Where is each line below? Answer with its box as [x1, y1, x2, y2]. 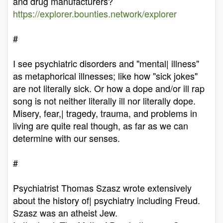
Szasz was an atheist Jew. [13, 206, 117, 219]
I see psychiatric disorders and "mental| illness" [13, 57, 199, 70]
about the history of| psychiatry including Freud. [13, 194, 200, 207]
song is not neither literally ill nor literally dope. [13, 94, 196, 107]
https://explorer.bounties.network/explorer [13, 7, 177, 20]
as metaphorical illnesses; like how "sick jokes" [13, 69, 198, 82]
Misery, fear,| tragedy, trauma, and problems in [13, 107, 197, 119]
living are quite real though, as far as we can [13, 119, 188, 132]
